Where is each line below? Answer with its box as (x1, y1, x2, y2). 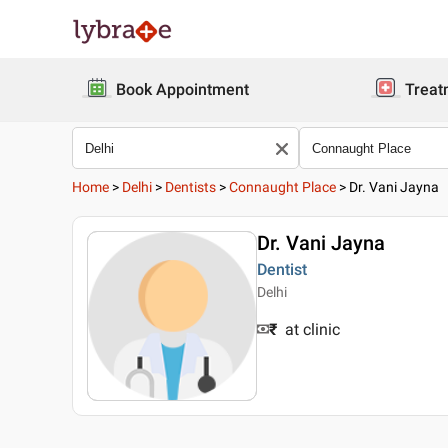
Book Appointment (116, 80, 249, 99)
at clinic (285, 320, 340, 339)
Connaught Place (229, 179, 336, 195)
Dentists (165, 179, 216, 195)
